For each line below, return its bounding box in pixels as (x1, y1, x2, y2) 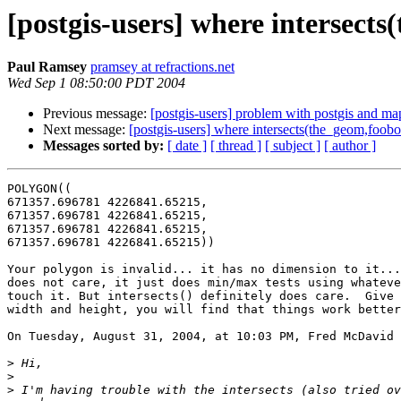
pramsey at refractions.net (90, 59, 235, 75)
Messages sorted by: (43, 138, 164, 154)
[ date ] (167, 138, 207, 154)
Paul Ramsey (7, 59, 87, 75)
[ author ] (324, 138, 376, 154)
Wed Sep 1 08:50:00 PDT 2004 (7, 75, 185, 91)
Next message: (43, 122, 129, 138)
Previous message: (43, 106, 150, 122)
